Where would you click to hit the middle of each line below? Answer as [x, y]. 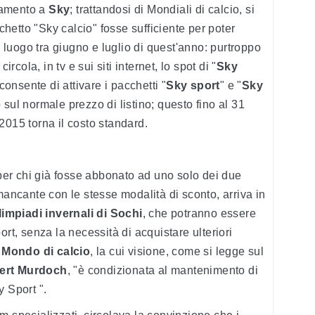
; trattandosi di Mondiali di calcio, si [162, 10]
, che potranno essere [199, 214]
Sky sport [193, 86]
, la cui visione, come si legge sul [177, 252]
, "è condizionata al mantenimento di [163, 271]
